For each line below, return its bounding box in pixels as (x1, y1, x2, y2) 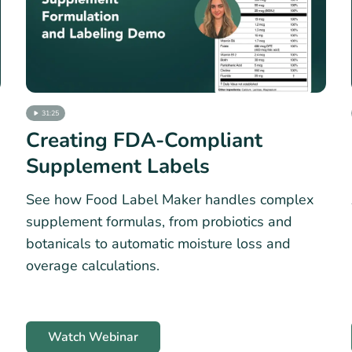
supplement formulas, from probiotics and (26, 212, 292, 232)
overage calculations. (26, 256, 159, 276)
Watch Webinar (48, 328, 138, 346)
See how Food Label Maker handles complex (26, 190, 313, 210)
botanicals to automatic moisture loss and (26, 234, 291, 254)
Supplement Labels (26, 152, 210, 181)
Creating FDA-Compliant (26, 126, 262, 155)
